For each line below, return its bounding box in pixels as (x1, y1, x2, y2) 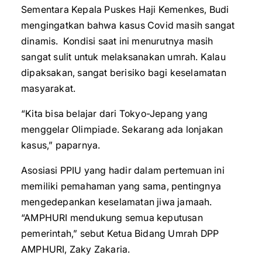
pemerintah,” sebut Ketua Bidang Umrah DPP (21, 227, 219, 239)
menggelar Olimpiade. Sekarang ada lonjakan (21, 123, 223, 135)
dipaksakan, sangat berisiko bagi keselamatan (21, 67, 226, 78)
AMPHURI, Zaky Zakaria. (21, 243, 130, 255)
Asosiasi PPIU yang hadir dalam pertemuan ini (21, 164, 225, 176)
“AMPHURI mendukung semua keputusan (21, 212, 203, 223)
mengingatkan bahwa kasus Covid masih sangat (21, 19, 235, 31)
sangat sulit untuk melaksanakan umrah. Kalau (21, 51, 226, 63)
